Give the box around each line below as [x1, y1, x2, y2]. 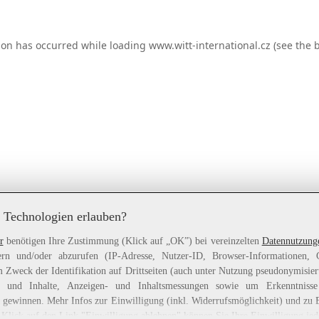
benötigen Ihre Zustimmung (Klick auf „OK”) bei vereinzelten [3, 235, 262, 246]
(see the [270, 38, 311, 52]
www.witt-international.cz [148, 38, 271, 52]
